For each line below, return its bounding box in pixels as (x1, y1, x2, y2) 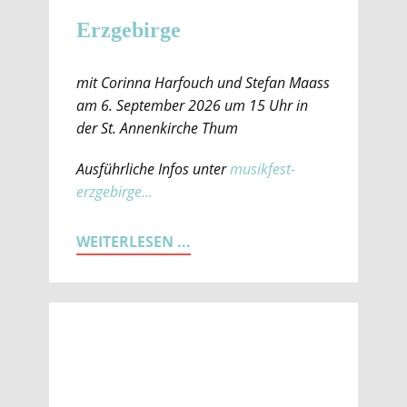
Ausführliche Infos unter (76, 159, 230, 179)
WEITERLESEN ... (76, 232, 191, 252)
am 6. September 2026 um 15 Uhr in (76, 95, 308, 115)
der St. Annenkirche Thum (76, 118, 238, 138)
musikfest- (230, 159, 295, 179)
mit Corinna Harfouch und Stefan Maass (76, 73, 330, 93)
